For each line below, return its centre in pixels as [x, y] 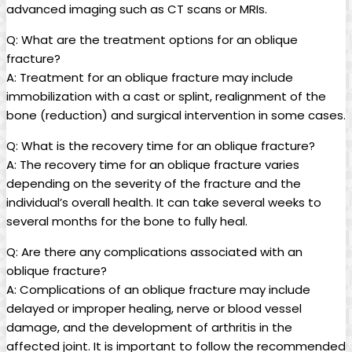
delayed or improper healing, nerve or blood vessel [154, 308]
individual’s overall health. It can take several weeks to [164, 202]
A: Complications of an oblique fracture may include [158, 289]
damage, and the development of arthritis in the [149, 327]
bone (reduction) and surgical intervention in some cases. [176, 115]
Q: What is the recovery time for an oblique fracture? [161, 145]
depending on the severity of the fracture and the [154, 183]
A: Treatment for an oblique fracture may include [150, 77]
